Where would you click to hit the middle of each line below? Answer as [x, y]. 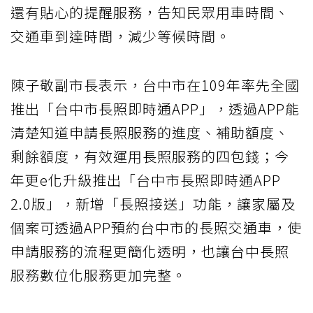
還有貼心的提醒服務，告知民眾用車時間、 [150, 13]
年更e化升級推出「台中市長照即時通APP [146, 180]
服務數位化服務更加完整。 [99, 275]
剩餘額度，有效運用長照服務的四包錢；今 [150, 156]
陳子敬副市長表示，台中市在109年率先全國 [155, 85]
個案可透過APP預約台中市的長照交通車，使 [156, 228]
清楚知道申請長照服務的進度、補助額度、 [150, 133]
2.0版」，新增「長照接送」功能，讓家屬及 [153, 204]
